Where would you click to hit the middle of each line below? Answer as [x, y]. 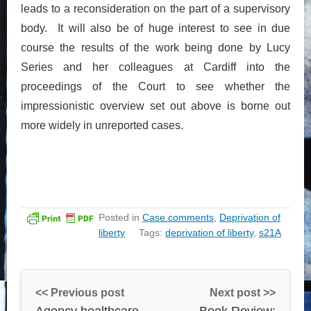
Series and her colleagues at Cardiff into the [155, 67]
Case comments [178, 217]
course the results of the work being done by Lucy [155, 47]
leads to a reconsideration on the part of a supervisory [155, 8]
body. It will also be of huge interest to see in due [155, 28]
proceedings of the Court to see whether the [155, 86]
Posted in [120, 217]
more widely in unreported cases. [102, 125]
